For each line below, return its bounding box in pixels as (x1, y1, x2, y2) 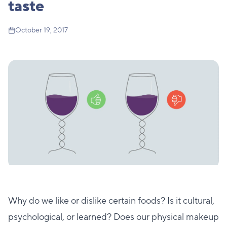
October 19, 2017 (15, 26, 68, 35)
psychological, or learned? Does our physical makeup (8, 211, 219, 223)
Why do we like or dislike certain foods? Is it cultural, (8, 195, 214, 207)
